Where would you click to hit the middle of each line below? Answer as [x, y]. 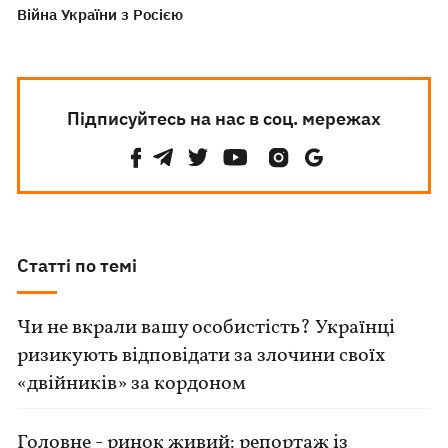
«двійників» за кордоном [132, 384]
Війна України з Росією [100, 14]
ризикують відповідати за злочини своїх [201, 356]
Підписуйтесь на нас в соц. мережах [223, 118]
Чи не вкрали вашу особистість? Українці [206, 328]
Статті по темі [77, 265]
